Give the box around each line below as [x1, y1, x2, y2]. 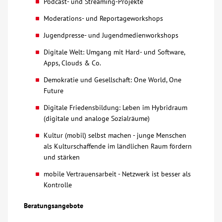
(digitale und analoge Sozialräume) [44, 114, 150, 123]
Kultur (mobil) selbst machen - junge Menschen [44, 131, 186, 140]
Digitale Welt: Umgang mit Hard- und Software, [44, 48, 185, 56]
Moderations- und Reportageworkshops [44, 14, 163, 23]
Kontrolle [44, 180, 72, 189]
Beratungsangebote [24, 201, 83, 210]
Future [44, 86, 63, 95]
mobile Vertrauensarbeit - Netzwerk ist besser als [44, 169, 191, 178]
